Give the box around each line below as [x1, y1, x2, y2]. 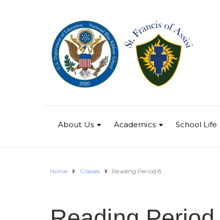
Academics [113, 120, 156, 130]
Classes [80, 167, 100, 175]
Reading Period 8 [112, 167, 162, 175]
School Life [175, 120, 217, 130]
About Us [58, 120, 94, 130]
